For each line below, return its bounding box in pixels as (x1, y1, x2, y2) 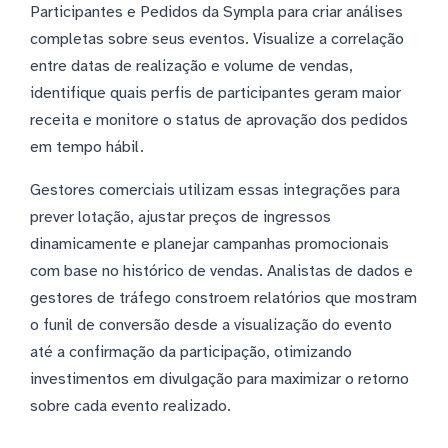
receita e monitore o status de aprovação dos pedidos (30, 110, 408, 131)
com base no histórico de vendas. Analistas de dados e (30, 261, 413, 282)
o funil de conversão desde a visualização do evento (30, 315, 392, 336)
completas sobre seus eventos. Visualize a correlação (30, 29, 404, 50)
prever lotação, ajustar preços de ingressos (30, 207, 331, 228)
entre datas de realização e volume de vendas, (30, 56, 353, 77)
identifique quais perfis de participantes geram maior (30, 83, 401, 104)
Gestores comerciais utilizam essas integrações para (30, 180, 400, 201)
